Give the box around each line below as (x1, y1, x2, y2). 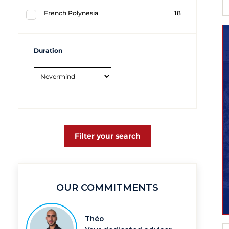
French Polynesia (44, 9, 98, 17)
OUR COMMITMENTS (56, 182, 158, 194)
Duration (34, 46, 63, 54)
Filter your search (74, 132, 141, 141)
